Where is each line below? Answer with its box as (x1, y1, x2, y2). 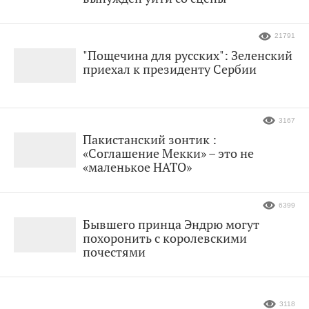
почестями (83, 243, 146, 261)
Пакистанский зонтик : (83, 131, 217, 148)
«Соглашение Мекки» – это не (83, 145, 254, 162)
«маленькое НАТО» (83, 159, 192, 176)
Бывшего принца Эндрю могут (83, 216, 259, 233)
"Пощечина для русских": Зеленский (83, 46, 292, 63)
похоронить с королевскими (83, 230, 247, 247)
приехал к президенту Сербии (83, 60, 257, 77)
